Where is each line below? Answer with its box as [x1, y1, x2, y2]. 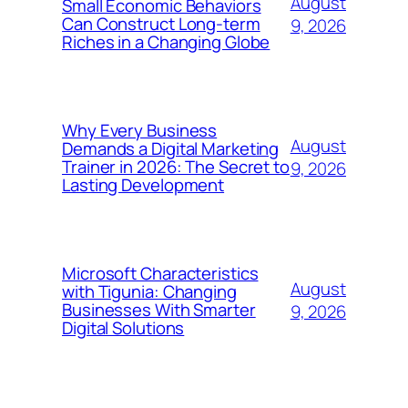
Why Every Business [62, 118, 218, 142]
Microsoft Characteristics [62, 261, 259, 285]
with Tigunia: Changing [62, 280, 237, 303]
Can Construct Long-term [62, 12, 260, 36]
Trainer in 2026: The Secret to [62, 155, 290, 178]
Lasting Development [62, 173, 225, 197]
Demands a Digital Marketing [62, 137, 280, 160]
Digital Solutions [62, 316, 185, 340]
